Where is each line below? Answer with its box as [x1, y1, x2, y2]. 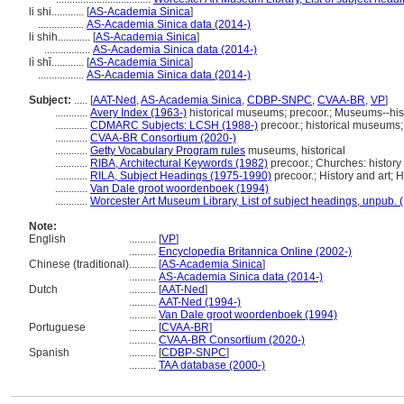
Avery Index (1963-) [90, 106, 187, 119]
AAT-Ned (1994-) [159, 296, 241, 308]
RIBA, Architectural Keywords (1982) [90, 157, 268, 170]
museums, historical [245, 144, 345, 157]
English [29, 233, 66, 245]
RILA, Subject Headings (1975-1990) [90, 170, 271, 182]
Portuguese [29, 321, 86, 334]
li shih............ [29, 31, 93, 43]
